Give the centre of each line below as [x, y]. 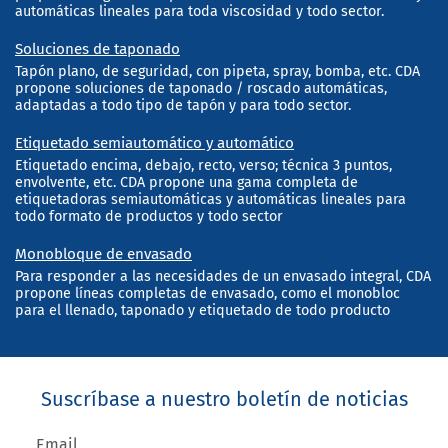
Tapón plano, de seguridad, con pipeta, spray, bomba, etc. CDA [217, 72]
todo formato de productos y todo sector [149, 217]
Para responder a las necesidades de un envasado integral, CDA [223, 277]
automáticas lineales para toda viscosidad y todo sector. [199, 12]
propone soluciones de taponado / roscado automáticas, [201, 89]
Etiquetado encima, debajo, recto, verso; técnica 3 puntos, [203, 166]
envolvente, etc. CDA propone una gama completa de [186, 183]
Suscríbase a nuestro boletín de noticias [224, 399]
